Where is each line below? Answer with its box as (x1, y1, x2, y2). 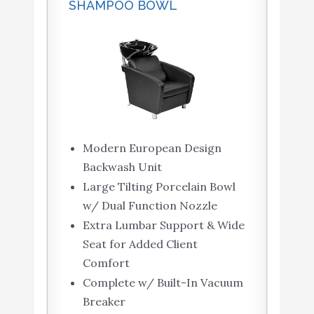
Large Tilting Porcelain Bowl (82, 179, 235, 194)
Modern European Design (82, 141, 221, 156)
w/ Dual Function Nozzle (82, 198, 217, 213)
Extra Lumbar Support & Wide (82, 218, 245, 233)
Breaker (82, 294, 125, 309)
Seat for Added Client (82, 237, 198, 252)
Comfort (82, 256, 130, 271)
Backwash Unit (82, 160, 162, 175)
